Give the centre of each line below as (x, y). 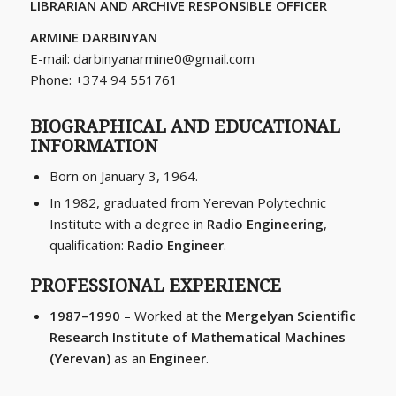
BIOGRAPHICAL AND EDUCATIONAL (185, 127)
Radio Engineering (265, 224)
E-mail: (51, 59)
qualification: (88, 245)
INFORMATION (93, 146)
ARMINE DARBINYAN (93, 38)
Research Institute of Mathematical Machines (197, 337)
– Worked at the (172, 316)
